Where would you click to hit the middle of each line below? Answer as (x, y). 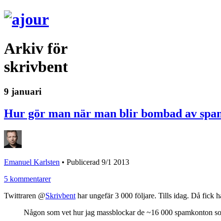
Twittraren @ (25, 196)
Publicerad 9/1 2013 (98, 162)
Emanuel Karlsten (32, 162)
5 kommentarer (27, 179)
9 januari (23, 92)
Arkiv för (36, 48)
